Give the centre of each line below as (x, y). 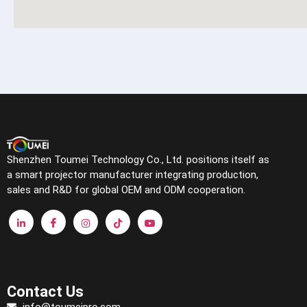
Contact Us (45, 291)
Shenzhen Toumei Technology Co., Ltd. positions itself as (138, 160)
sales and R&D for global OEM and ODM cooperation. (126, 190)
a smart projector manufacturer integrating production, (133, 175)
